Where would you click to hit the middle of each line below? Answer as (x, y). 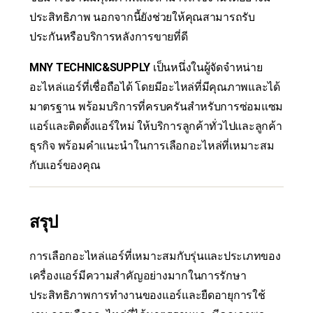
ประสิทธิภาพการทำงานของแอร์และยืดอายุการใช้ (147, 296)
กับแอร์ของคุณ (65, 166)
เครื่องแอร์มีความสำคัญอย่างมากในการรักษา (138, 276)
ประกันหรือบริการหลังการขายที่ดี (109, 37)
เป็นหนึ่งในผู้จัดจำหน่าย (206, 68)
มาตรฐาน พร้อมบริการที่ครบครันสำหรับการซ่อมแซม (156, 107)
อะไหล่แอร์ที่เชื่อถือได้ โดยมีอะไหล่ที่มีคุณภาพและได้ (155, 87)
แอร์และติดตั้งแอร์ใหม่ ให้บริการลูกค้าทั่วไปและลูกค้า (156, 126)
